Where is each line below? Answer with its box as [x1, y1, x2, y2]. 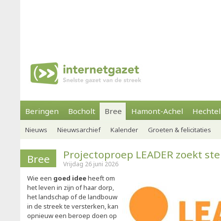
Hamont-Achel [131, 106, 183, 116]
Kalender [110, 125, 138, 134]
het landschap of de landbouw [27, 192, 117, 201]
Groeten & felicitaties [148, 125, 211, 134]
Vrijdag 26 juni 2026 [63, 160, 118, 168]
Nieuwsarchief [57, 125, 101, 134]
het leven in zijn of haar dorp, [27, 183, 114, 192]
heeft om [86, 174, 115, 183]
